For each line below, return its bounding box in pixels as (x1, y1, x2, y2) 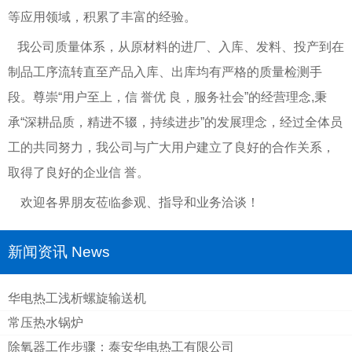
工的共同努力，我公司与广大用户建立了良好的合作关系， (8, 140, 335, 154)
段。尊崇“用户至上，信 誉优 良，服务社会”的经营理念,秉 (8, 90, 327, 104)
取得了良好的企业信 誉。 (8, 165, 149, 179)
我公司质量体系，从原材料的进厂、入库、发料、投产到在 (8, 39, 344, 53)
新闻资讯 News (8, 243, 110, 260)
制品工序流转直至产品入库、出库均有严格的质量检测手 (8, 64, 322, 79)
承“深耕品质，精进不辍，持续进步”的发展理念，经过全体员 (8, 115, 343, 129)
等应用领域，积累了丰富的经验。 (8, 9, 196, 24)
